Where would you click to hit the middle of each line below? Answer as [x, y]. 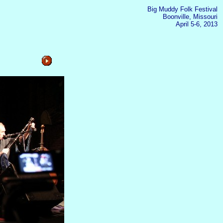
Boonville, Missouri [190, 17]
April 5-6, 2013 [197, 24]
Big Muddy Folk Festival [182, 9]
